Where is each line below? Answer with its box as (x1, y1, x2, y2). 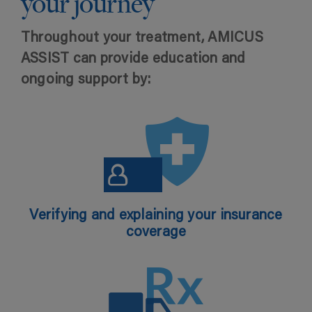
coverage (125, 221, 187, 241)
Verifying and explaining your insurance (29, 205, 283, 224)
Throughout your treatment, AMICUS (20, 27, 263, 47)
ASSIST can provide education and (20, 48, 246, 68)
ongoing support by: (20, 69, 151, 88)
